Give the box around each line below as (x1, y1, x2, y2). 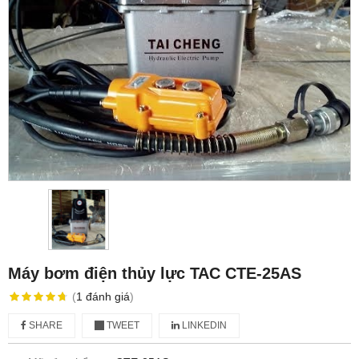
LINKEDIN (179, 319, 227, 331)
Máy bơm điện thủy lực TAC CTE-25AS (8, 264, 301, 282)
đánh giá (85, 289, 130, 303)
